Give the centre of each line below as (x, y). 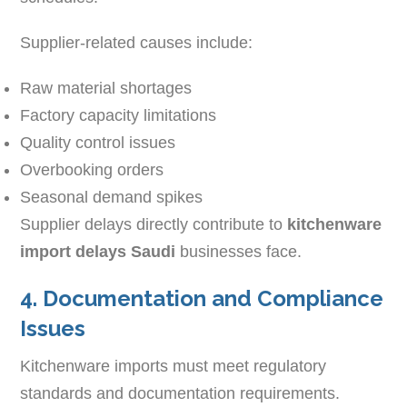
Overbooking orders (92, 169)
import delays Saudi (98, 251)
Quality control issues (98, 142)
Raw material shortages (106, 88)
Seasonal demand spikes (112, 197)
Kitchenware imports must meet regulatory (174, 366)
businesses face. (239, 251)
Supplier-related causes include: (137, 42)
